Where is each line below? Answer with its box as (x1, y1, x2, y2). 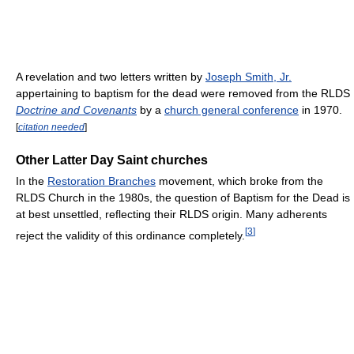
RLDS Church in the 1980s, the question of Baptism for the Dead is (16, 190, 350, 204)
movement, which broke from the (156, 174, 323, 187)
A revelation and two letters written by (16, 70, 205, 84)
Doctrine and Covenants (16, 104, 137, 117)
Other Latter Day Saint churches (16, 153, 208, 167)
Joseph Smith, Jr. (205, 70, 292, 84)
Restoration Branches (47, 174, 156, 187)
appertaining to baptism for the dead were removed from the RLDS (16, 87, 350, 100)
